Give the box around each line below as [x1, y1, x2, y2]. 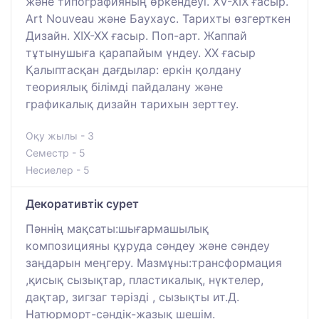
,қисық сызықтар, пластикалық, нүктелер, [26, 272, 263, 287]
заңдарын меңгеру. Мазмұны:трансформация [26, 255, 282, 270]
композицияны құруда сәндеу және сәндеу [26, 238, 270, 253]
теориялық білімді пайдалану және [26, 79, 223, 94]
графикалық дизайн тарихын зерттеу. [26, 96, 239, 111]
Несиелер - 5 [26, 163, 90, 176]
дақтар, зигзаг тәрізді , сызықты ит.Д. [26, 289, 239, 304]
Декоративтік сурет [26, 196, 139, 211]
